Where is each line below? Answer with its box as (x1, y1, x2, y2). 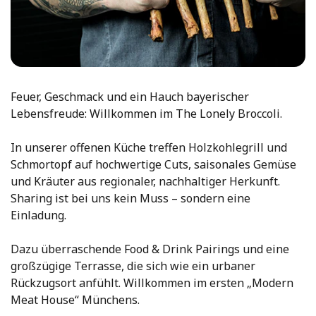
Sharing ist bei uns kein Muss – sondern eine (11, 190, 250, 207)
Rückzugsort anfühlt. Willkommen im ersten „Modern (11, 275, 293, 291)
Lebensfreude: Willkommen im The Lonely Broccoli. (11, 106, 282, 122)
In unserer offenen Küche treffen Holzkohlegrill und (11, 140, 287, 156)
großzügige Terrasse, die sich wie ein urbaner (11, 258, 255, 274)
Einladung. (11, 207, 66, 224)
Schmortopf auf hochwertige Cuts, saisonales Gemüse (11, 157, 296, 173)
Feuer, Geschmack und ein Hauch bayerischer (11, 89, 249, 105)
